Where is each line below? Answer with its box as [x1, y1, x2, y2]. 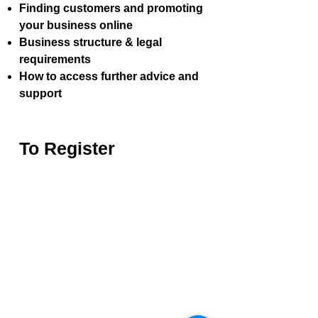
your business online [19, 19, 133, 31]
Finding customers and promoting [19, 2, 203, 14]
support [19, 87, 62, 99]
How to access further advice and [19, 70, 199, 82]
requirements [19, 53, 91, 65]
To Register [19, 138, 115, 158]
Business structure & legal [19, 36, 162, 48]
